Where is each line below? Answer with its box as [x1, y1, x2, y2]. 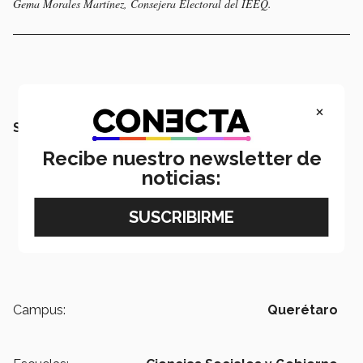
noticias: [142, 165, 221, 190]
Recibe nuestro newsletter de [41, 146, 322, 170]
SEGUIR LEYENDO [13, 119, 126, 135]
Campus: [13, 301, 66, 318]
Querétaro [267, 301, 338, 318]
